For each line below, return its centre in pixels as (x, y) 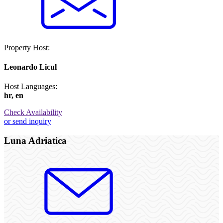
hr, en (14, 96)
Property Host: (27, 47)
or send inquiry (28, 121)
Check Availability (33, 112)
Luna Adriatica (35, 140)
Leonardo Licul (30, 67)
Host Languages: (31, 87)
